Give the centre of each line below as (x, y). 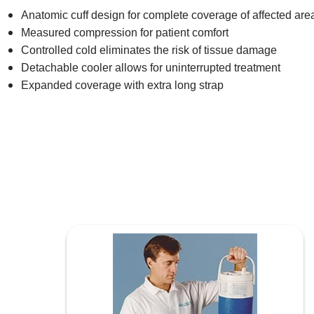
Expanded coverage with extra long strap (123, 85)
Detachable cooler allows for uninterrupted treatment (151, 67)
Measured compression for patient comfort (125, 32)
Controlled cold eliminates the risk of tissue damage (149, 50)
